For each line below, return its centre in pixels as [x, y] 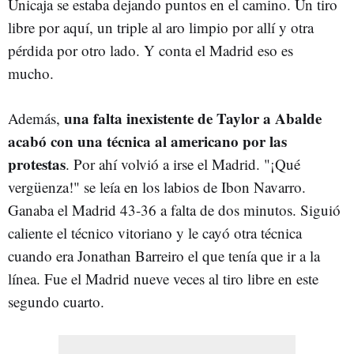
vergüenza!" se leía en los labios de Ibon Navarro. [157, 186]
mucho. [33, 73]
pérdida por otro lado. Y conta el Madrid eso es [151, 50]
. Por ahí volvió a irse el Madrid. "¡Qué [183, 164]
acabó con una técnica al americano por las [147, 141]
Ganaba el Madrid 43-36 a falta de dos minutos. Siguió [174, 209]
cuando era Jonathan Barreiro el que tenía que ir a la [164, 255]
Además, [36, 118]
